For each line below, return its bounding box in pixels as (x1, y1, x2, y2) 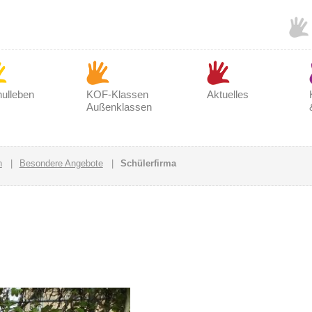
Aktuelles (206, 88, 249, 100)
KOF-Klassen (86, 88, 148, 100)
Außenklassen (86, 101, 152, 113)
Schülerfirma (120, 158, 176, 169)
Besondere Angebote (19, 158, 103, 169)
